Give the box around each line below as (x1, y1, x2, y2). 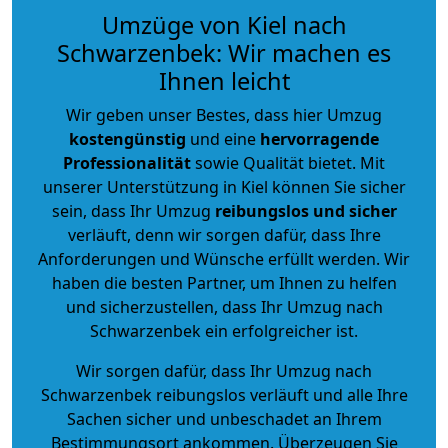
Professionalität (63, 151, 191, 174)
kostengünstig (69, 127, 186, 150)
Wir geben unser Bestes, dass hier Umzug (66, 103, 382, 126)
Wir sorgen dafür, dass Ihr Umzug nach (76, 359, 372, 382)
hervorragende (260, 127, 379, 150)
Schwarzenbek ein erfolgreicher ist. (90, 319, 358, 342)
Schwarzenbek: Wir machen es (57, 36, 391, 69)
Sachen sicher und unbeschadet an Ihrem (66, 407, 382, 430)
